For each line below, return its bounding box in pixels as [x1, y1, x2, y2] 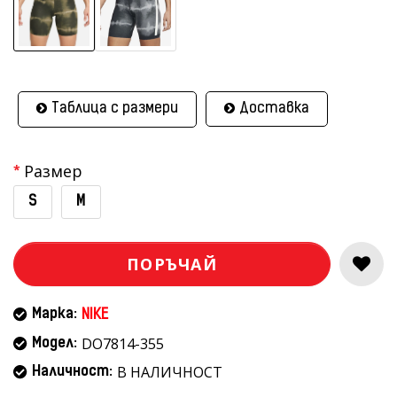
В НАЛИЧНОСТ [117, 362, 222, 382]
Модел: [32, 337, 77, 351]
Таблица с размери [51, 102, 178, 116]
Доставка [239, 102, 309, 116]
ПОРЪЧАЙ [127, 253, 217, 275]
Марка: [32, 307, 77, 322]
